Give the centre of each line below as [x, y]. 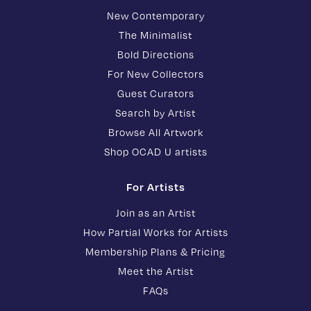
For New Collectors [155, 74]
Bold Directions [155, 55]
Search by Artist [155, 113]
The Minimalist [155, 35]
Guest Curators [155, 94]
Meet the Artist [155, 271]
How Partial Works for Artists [155, 233]
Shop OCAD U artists [155, 152]
